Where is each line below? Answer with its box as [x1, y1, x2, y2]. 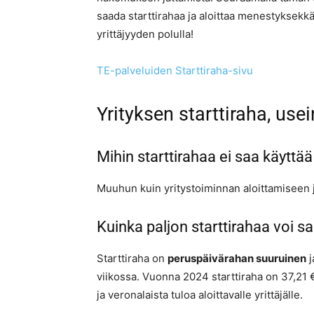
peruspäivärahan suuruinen [168, 252, 306, 266]
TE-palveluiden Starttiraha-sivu [97, 64, 253, 78]
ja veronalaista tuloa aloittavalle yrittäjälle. [97, 288, 303, 302]
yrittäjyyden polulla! [97, 27, 193, 41]
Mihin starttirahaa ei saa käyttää [97, 148, 313, 166]
